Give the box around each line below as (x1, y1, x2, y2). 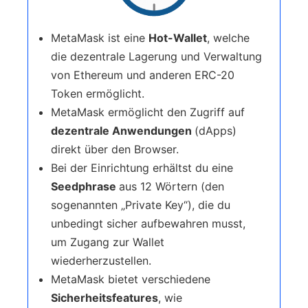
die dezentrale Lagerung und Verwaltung (51, 49, 262, 63)
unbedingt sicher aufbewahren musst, (51, 216, 245, 230)
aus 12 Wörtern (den (119, 179, 224, 193)
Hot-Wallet (148, 30, 207, 45)
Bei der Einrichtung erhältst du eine (51, 160, 233, 175)
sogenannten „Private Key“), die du (51, 197, 230, 212)
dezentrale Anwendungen (51, 123, 195, 137)
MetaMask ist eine (51, 30, 148, 45)
